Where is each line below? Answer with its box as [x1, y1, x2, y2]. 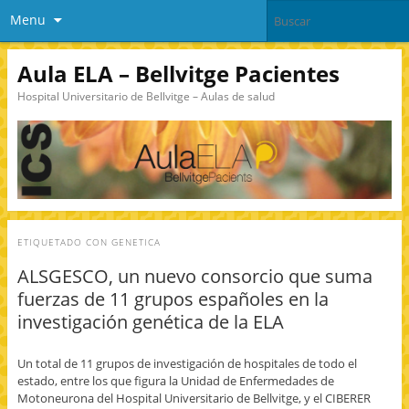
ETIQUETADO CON [16, 236, 111, 249]
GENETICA [110, 236, 161, 249]
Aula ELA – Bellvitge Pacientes [16, 58, 340, 89]
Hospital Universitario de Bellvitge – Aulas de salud [16, 88, 275, 104]
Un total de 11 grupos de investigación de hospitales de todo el [16, 354, 357, 372]
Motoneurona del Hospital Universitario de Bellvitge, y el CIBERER [16, 389, 371, 406]
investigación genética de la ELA [16, 309, 284, 335]
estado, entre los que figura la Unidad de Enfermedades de [16, 372, 334, 389]
